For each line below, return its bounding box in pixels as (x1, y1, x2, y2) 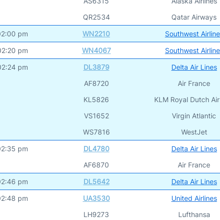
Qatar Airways (171, 12, 217, 21)
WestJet (181, 127, 207, 136)
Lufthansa (178, 210, 210, 219)
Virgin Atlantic (172, 111, 217, 120)
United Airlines (171, 193, 217, 202)
